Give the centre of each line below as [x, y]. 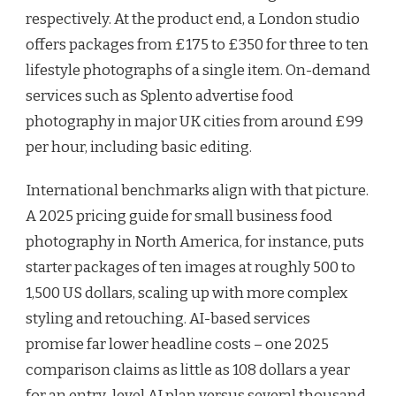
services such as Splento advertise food [160, 95]
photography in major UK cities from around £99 [194, 121]
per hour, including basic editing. [139, 147]
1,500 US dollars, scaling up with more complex [187, 293]
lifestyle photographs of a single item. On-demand [198, 70]
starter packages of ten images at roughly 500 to [190, 267]
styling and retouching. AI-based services [168, 318]
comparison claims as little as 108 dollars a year [188, 369]
